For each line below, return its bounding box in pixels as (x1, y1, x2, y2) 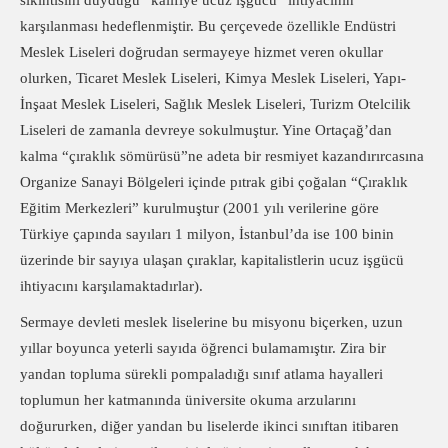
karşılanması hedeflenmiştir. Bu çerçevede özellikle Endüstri (20, 18, 396, 34)
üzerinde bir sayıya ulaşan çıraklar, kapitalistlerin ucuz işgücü (20, 252, 404, 268)
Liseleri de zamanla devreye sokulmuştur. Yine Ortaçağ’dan (20, 122, 392, 138)
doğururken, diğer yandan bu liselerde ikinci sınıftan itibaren (20, 418, 399, 434)
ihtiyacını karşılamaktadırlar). (20, 278, 203, 294)
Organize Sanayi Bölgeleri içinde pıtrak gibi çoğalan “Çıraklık (20, 174, 408, 190)
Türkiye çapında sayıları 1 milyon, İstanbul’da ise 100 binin (20, 226, 394, 242)
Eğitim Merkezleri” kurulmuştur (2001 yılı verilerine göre (20, 200, 379, 216)
